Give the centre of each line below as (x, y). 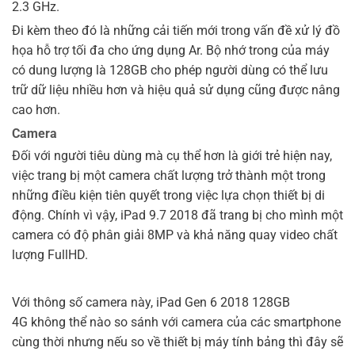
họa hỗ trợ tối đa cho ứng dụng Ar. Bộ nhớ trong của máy (171, 50)
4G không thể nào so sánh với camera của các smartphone (176, 323)
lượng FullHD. (50, 254)
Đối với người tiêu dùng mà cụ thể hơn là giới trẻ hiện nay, (172, 155)
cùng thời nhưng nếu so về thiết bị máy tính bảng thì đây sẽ (177, 342)
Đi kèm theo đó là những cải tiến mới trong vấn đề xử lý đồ (176, 30)
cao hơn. (36, 109)
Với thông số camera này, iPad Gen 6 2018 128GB (151, 303)
